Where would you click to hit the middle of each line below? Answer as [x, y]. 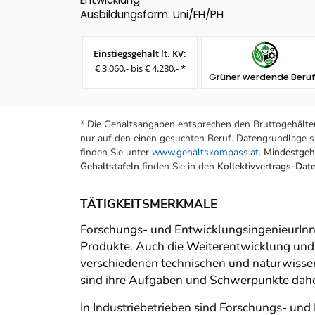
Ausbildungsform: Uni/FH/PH [152, 15]
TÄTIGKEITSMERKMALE [149, 205]
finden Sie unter [116, 153]
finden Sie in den [178, 167]
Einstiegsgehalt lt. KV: [140, 54]
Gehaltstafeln [110, 167]
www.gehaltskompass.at [205, 153]
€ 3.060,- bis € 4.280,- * [140, 69]
